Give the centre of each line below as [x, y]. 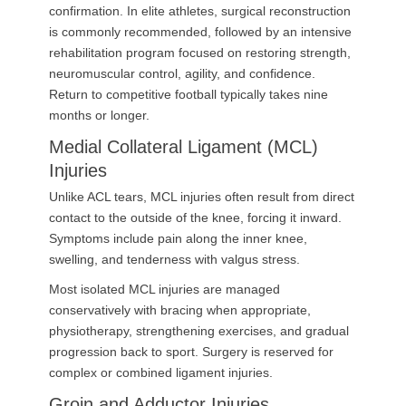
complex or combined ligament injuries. [161, 372]
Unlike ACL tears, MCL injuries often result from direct [202, 197]
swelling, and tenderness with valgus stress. [174, 259]
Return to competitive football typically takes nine [188, 94]
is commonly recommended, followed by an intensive [200, 32]
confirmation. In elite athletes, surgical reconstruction [200, 11]
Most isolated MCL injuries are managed [164, 289]
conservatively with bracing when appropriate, [180, 310]
